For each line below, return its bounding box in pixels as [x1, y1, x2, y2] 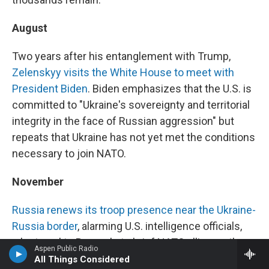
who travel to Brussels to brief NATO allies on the [12, 235, 244, 249]
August [12, 21, 47, 34]
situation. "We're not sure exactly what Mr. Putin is [12, 252, 249, 265]
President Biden [12, 82, 88, 95]
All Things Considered [34, 254, 130, 265]
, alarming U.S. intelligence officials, [77, 219, 242, 232]
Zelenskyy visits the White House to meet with [12, 65, 234, 79]
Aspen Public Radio [34, 244, 98, 253]
